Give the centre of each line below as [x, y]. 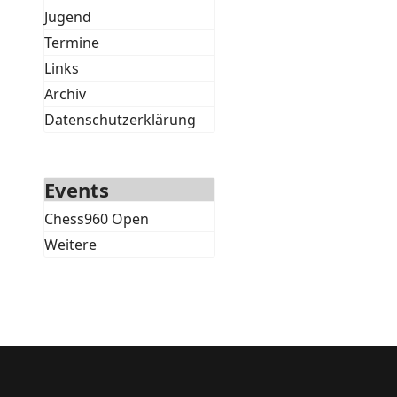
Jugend [67, 17]
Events [76, 190]
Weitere [70, 245]
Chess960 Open [96, 219]
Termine [71, 43]
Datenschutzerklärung [120, 120]
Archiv [65, 94]
